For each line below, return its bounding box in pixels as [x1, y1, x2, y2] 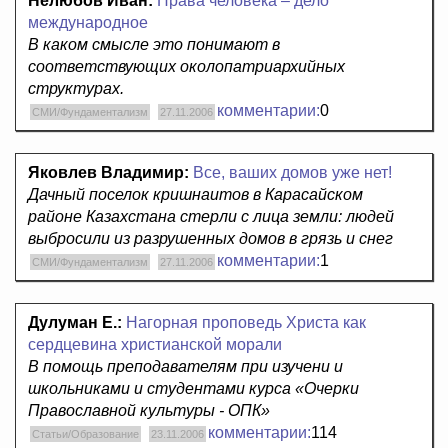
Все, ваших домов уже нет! [193, 164, 392, 182]
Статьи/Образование [32, 428, 139, 441]
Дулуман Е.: [28, 314, 122, 332]
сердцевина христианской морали [28, 336, 282, 354]
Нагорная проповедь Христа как [126, 314, 366, 332]
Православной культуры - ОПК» [28, 402, 270, 420]
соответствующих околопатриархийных [28, 58, 345, 76]
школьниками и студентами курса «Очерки [28, 380, 359, 398]
